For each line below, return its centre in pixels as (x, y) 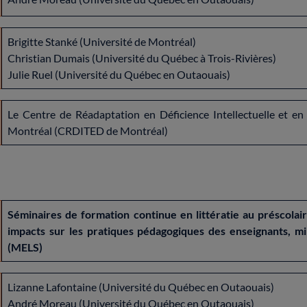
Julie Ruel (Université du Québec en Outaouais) (119, 74)
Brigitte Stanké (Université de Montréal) (102, 41)
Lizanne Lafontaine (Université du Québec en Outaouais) (141, 287)
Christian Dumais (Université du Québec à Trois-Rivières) (142, 58)
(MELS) (25, 247)
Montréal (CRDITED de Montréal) (88, 130)
